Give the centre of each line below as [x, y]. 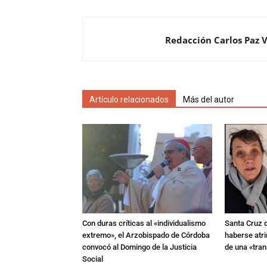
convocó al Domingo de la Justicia [139, 247]
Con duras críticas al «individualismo [144, 223]
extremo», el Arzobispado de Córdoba [146, 235]
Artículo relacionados [129, 100]
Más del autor [209, 100]
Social [93, 259]
